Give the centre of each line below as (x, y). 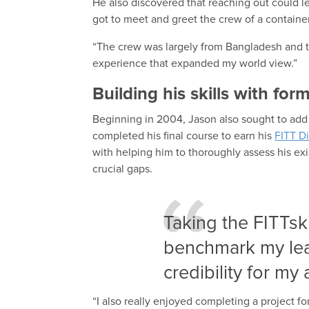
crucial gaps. (123, 169)
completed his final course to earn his (184, 136)
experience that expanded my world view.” (195, 64)
